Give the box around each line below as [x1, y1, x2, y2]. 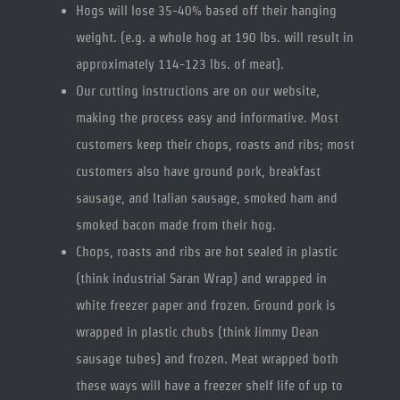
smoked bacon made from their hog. [75, 217, 276, 233]
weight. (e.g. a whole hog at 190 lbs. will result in [75, 29, 354, 46]
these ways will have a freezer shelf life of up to [75, 378, 343, 394]
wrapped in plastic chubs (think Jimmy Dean [75, 324, 319, 340]
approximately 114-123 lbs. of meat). [75, 56, 284, 72]
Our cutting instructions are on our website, [75, 83, 320, 99]
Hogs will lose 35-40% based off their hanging [75, 3, 337, 19]
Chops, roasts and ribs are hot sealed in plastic [75, 244, 337, 260]
